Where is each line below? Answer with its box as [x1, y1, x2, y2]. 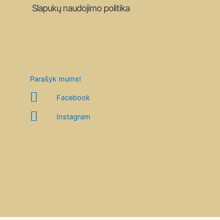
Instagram [56, 112, 90, 121]
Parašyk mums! [30, 75, 81, 84]
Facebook [56, 93, 90, 102]
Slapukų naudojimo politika [32, 3, 130, 14]
